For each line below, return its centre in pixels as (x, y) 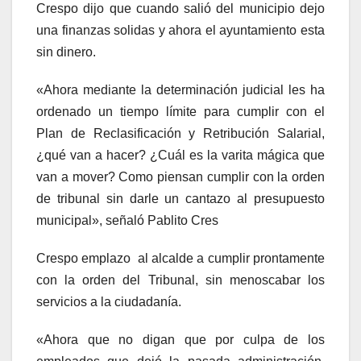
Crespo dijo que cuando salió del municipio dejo (180, 9)
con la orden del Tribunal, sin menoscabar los (180, 280)
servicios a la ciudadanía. (109, 302)
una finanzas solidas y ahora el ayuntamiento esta (180, 31)
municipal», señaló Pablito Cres (127, 221)
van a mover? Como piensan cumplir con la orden (180, 177)
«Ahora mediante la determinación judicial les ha (180, 90)
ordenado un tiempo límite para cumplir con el (180, 112)
